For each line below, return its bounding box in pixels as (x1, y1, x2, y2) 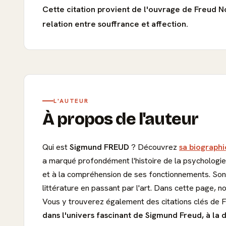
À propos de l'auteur (42, 108, 199, 129)
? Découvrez (129, 141, 179, 152)
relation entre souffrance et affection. (42, 18, 188, 29)
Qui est (42, 141, 70, 152)
